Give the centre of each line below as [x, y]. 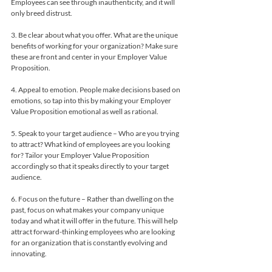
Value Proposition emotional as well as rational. [85, 111]
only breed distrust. [42, 13]
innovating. [29, 253]
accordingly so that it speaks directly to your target [90, 166]
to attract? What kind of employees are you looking [91, 144]
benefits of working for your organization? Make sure [95, 46]
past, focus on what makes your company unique [88, 209]
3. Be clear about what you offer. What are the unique [95, 35]
